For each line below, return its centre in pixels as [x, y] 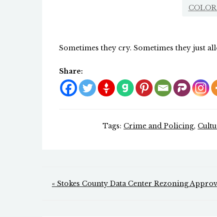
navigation [86, 202]
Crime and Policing [159, 126]
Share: [71, 71]
